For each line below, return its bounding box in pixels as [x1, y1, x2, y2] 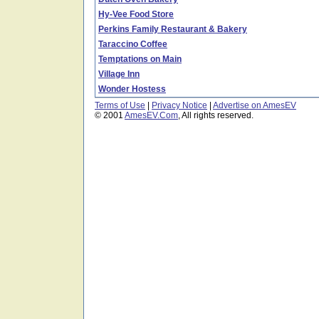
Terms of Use [95, 100, 145, 110]
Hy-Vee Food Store [98, 9, 174, 19]
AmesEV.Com [125, 110, 178, 120]
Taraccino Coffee [98, 39, 167, 49]
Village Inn [98, 69, 140, 79]
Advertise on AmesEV [213, 100, 296, 110]
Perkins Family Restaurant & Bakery [98, 24, 247, 34]
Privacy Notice [152, 100, 207, 110]
